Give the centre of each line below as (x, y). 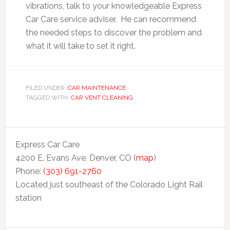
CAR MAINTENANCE (97, 88)
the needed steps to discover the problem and (113, 32)
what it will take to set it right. (80, 46)
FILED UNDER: (46, 88)
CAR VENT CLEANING (102, 97)
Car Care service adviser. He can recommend (111, 19)
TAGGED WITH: (48, 97)
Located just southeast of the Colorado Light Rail (109, 184)
